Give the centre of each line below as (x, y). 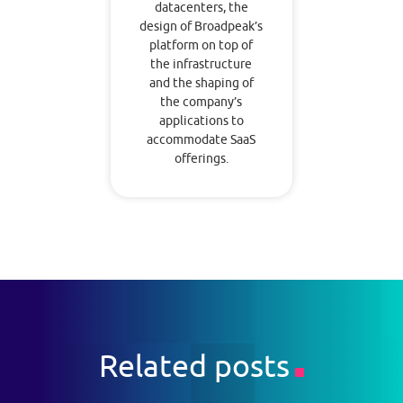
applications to (201, 121)
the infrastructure (201, 64)
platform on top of (201, 45)
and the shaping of (201, 83)
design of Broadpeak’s (201, 27)
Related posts (194, 365)
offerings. (201, 159)
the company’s (201, 102)
